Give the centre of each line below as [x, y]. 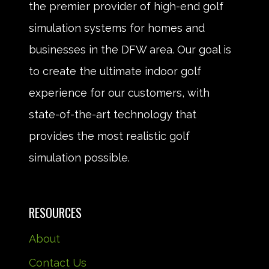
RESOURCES [55, 212]
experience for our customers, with [119, 92]
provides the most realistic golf [109, 136]
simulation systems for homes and [117, 28]
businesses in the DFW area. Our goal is [130, 49]
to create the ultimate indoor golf [115, 71]
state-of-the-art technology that [113, 114]
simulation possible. [81, 157]
